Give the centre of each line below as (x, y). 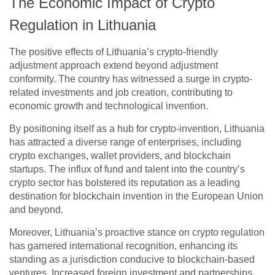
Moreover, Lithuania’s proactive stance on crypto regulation (137, 233)
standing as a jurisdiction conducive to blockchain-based (132, 260)
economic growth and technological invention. (109, 106)
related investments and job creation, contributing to (121, 93)
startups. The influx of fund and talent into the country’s (127, 169)
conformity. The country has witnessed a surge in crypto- (131, 79)
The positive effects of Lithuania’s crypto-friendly (114, 52)
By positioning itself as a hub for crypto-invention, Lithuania (137, 129)
